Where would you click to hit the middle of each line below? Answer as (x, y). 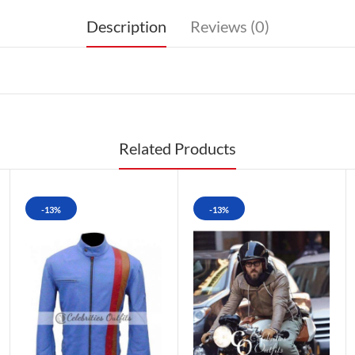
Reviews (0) (229, 26)
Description (126, 26)
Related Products (177, 148)
